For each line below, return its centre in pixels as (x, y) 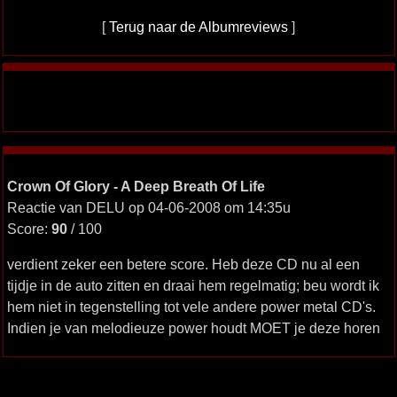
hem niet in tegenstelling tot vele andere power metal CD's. (191, 307)
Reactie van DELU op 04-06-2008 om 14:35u (148, 207)
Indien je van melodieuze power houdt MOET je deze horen (193, 328)
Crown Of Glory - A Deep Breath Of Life (136, 186)
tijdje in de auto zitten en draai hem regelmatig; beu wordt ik (193, 285)
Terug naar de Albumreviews (198, 27)
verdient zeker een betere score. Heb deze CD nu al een (183, 264)
